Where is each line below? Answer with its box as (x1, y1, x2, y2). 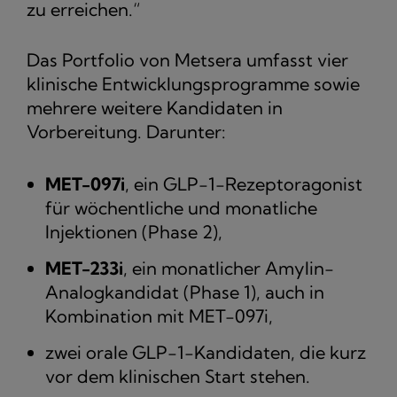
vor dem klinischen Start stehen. (45, 365, 310, 388)
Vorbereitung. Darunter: (27, 121, 226, 144)
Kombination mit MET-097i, (45, 305, 273, 328)
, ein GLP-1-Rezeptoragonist (125, 173, 362, 196)
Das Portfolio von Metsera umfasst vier (27, 49, 348, 72)
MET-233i (45, 257, 123, 280)
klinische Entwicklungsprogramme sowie (27, 73, 360, 96)
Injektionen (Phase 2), (45, 221, 222, 244)
